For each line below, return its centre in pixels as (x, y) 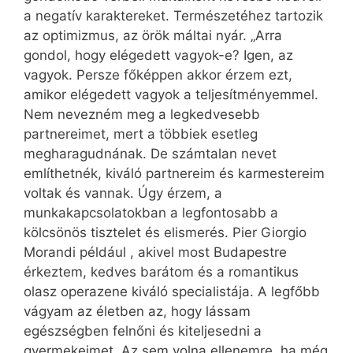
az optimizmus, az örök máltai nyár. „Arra (153, 36)
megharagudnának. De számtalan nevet (150, 154)
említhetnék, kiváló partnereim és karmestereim (174, 174)
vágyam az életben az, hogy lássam (137, 312)
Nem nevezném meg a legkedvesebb (142, 115)
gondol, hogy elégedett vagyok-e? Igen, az (158, 56)
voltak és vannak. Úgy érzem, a (123, 193)
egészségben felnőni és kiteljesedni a (143, 331)
